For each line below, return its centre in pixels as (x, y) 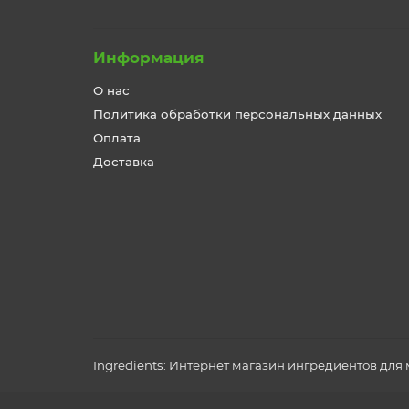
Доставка (124, 162)
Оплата (117, 138)
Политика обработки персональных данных (237, 114)
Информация (149, 58)
